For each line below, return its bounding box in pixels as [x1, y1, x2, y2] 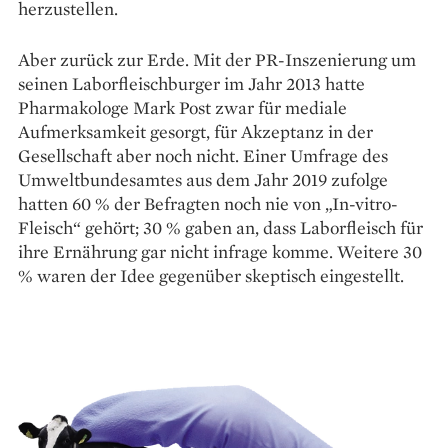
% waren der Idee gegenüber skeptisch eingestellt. [18, 264, 404, 288]
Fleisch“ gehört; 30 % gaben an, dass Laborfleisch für [18, 216, 423, 240]
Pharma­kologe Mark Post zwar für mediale [18, 96, 347, 120]
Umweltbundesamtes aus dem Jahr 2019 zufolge [18, 168, 388, 192]
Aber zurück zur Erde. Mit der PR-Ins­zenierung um [18, 48, 416, 72]
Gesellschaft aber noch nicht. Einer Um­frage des [18, 144, 388, 168]
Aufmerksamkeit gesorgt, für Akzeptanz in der [18, 120, 373, 144]
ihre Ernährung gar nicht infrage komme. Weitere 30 [18, 240, 422, 264]
